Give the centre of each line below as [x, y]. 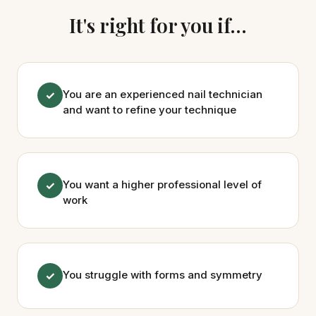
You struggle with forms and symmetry [163, 275]
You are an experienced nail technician [163, 94]
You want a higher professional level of [162, 184]
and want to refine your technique [150, 110]
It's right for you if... [158, 25]
